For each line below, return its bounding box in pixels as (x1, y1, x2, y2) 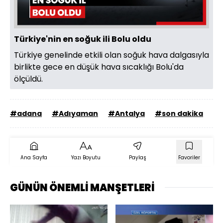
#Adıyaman (52, 108, 98, 118)
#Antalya (108, 108, 145, 118)
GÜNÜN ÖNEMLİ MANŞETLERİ (10, 180, 155, 195)
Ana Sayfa (20, 153, 47, 161)
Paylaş (128, 153, 146, 161)
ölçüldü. (14, 73, 43, 85)
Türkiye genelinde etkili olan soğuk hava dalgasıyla (14, 49, 209, 61)
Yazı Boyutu (71, 153, 101, 161)
